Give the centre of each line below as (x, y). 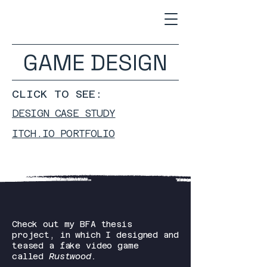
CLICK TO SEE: (57, 94)
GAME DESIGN (95, 63)
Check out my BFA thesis (72, 224)
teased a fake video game (75, 246)
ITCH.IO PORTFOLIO (63, 133)
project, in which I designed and (95, 235)
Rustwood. (73, 256)
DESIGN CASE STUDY (64, 113)
